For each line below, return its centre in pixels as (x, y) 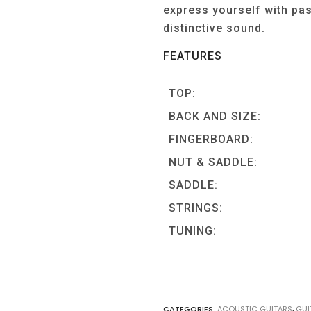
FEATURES (193, 56)
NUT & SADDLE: (213, 162)
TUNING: (193, 230)
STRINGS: (196, 208)
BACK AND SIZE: (215, 116)
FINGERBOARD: (211, 139)
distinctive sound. (215, 28)
